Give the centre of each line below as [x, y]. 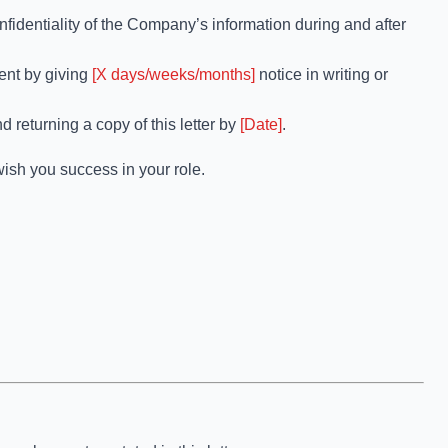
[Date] [261, 124]
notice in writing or [321, 74]
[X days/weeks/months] [173, 74]
